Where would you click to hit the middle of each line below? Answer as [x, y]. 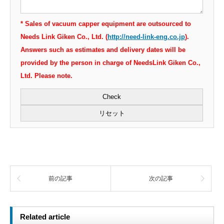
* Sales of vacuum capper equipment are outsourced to [106, 24]
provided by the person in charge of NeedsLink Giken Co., [110, 63]
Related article [45, 217]
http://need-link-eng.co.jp [146, 37]
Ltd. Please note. [46, 76]
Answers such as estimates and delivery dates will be [103, 50]
